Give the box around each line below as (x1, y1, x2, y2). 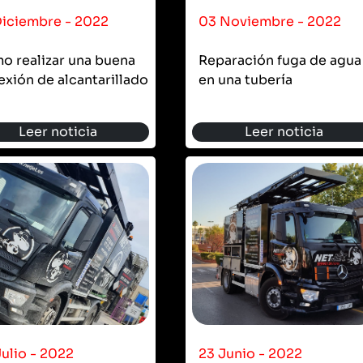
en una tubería (199, 70, 293, 88)
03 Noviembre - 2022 (199, 12, 341, 30)
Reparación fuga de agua (199, 51, 361, 69)
